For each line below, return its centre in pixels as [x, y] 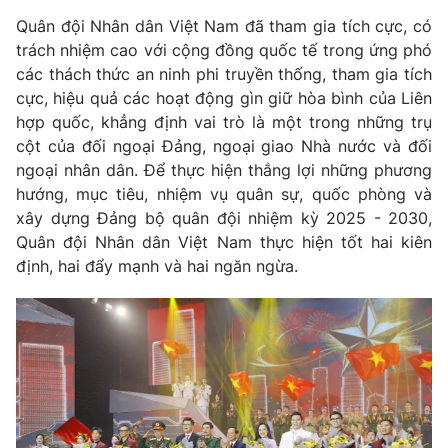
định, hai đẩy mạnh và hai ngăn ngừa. [157, 265]
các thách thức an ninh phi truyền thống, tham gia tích [224, 73]
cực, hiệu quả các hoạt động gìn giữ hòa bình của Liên [224, 97]
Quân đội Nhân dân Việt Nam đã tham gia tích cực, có [224, 25]
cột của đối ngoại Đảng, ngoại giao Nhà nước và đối [224, 145]
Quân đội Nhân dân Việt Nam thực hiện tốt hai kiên [224, 241]
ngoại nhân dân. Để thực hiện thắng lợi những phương [224, 169]
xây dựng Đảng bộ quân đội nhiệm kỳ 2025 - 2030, [224, 217]
